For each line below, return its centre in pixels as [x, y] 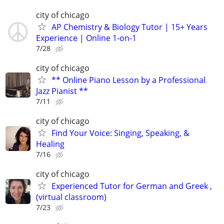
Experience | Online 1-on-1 [86, 38]
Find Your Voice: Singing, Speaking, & [120, 133]
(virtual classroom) [71, 197]
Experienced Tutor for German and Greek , [132, 186]
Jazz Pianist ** [62, 91]
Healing [50, 144]
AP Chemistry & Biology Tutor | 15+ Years [129, 27]
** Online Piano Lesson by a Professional [128, 80]
